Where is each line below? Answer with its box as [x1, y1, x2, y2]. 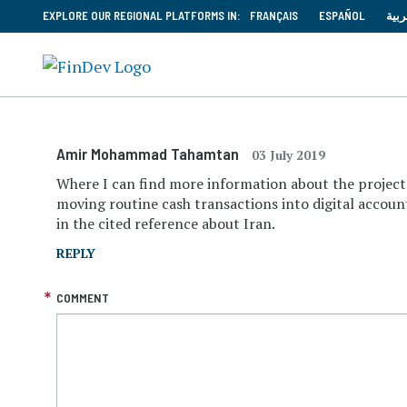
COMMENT [56, 289, 109, 305]
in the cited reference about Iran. [56, 213, 275, 233]
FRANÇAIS [250, 8, 298, 23]
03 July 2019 [252, 146, 325, 164]
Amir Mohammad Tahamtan [56, 144, 243, 164]
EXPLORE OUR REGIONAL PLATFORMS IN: [43, 8, 241, 23]
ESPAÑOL [319, 8, 365, 23]
